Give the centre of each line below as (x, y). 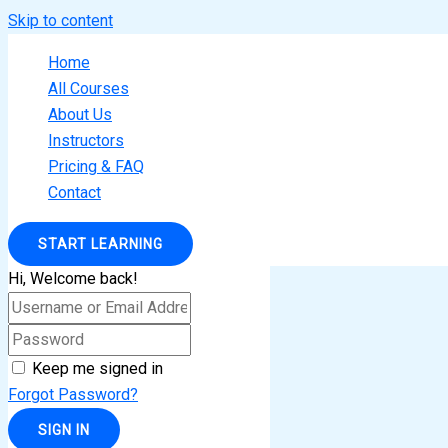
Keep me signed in (97, 368)
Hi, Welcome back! (73, 278)
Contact (74, 192)
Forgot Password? (73, 394)
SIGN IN (64, 430)
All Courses (88, 88)
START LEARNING (100, 244)
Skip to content (60, 20)
